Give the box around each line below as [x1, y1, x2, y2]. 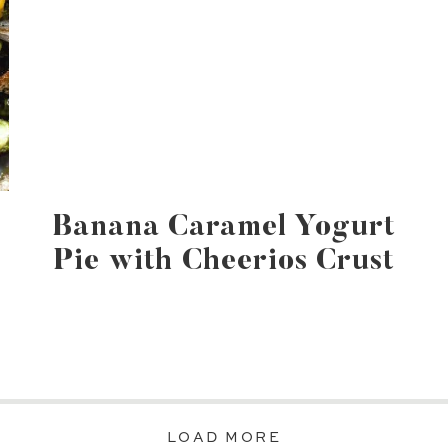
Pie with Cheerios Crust [53, 248, 395, 277]
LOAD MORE [166, 431, 282, 445]
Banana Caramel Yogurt [52, 214, 396, 243]
